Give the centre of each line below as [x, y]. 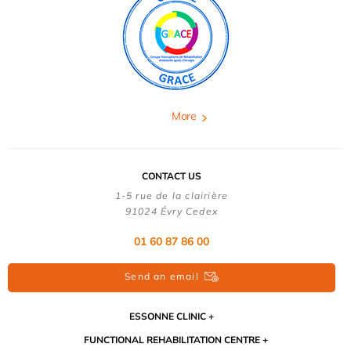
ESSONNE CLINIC [168, 317]
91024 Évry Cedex [172, 211]
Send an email [162, 277]
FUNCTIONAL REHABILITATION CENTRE [172, 340]
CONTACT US [172, 175]
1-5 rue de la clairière [172, 195]
